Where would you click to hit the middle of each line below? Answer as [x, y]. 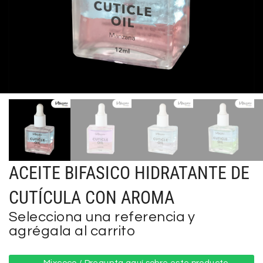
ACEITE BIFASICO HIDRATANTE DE [129, 173]
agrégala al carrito [72, 231]
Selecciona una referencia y [102, 217]
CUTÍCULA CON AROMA [92, 197]
